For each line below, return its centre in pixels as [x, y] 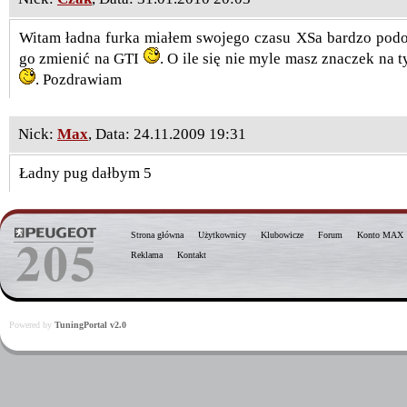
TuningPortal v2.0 [90, 325]
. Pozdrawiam [79, 79]
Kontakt [192, 255]
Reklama [147, 255]
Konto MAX [380, 235]
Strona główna [157, 235]
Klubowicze [282, 235]
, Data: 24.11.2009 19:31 [167, 134]
